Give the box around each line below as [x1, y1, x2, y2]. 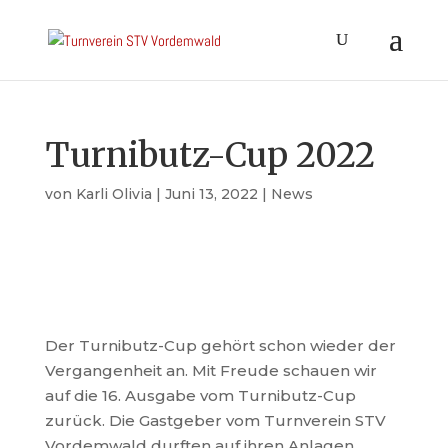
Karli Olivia [75, 185, 152, 203]
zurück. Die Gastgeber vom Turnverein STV [44, 411, 386, 430]
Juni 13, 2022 [164, 185, 258, 203]
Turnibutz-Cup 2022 [44, 134, 375, 176]
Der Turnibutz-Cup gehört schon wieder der [44, 336, 396, 355]
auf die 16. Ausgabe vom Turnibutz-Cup [44, 386, 356, 405]
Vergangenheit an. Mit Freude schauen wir [44, 361, 377, 380]
